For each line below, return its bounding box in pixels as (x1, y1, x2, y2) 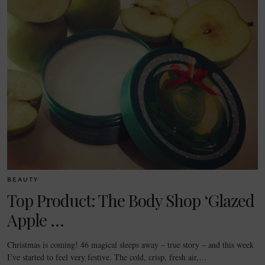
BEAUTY (7, 176, 38, 184)
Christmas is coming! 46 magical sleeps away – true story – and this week (7, 239, 254, 251)
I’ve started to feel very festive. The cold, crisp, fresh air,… (7, 251, 207, 263)
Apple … (7, 209, 64, 231)
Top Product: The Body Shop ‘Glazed (7, 189, 254, 212)
